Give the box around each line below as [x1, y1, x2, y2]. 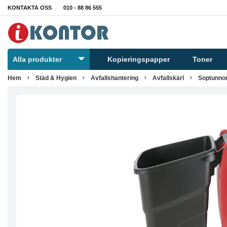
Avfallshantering [91, 74, 138, 82]
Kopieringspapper [107, 55, 170, 63]
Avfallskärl [153, 74, 184, 82]
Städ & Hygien [35, 74, 77, 82]
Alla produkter [13, 55, 62, 63]
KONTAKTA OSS [8, 5, 52, 11]
